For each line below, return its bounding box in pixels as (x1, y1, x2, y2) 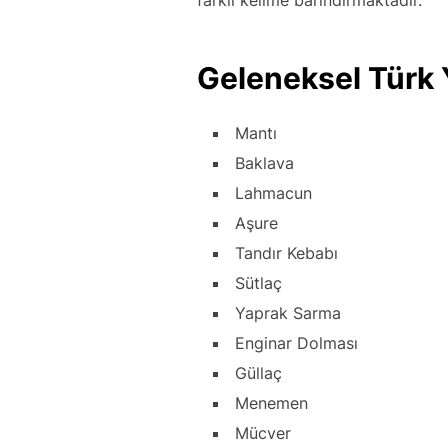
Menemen (235, 392, 308, 413)
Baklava (235, 152, 294, 173)
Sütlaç (235, 272, 282, 293)
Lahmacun (235, 182, 312, 203)
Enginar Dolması (235, 332, 358, 353)
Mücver (235, 422, 291, 443)
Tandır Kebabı (235, 242, 338, 263)
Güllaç (235, 362, 282, 383)
